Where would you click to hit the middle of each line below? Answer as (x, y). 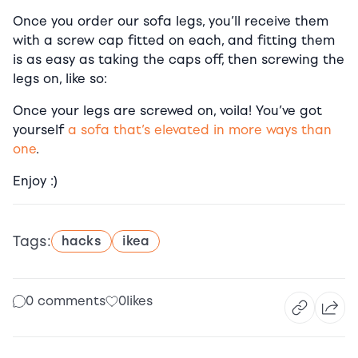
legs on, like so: (60, 78)
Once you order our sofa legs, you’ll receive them (171, 21)
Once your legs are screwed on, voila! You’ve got (167, 110)
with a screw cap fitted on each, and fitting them (174, 40)
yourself (40, 129)
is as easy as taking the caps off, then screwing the (179, 59)
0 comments (66, 300)
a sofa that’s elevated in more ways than (200, 129)
